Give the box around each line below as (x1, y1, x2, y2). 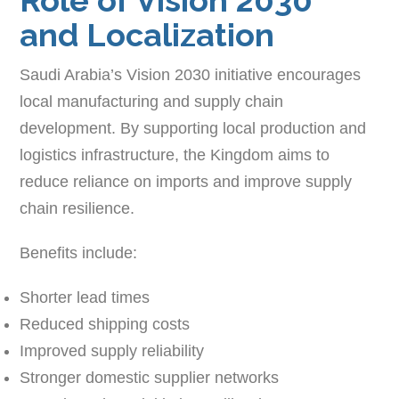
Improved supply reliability (20, 341, 205, 360)
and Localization (20, 15, 275, 53)
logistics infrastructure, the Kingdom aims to (20, 145, 330, 164)
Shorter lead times (20, 288, 151, 306)
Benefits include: (20, 243, 138, 262)
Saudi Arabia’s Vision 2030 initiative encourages (20, 65, 362, 84)
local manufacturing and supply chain (20, 92, 284, 110)
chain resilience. (20, 199, 135, 217)
